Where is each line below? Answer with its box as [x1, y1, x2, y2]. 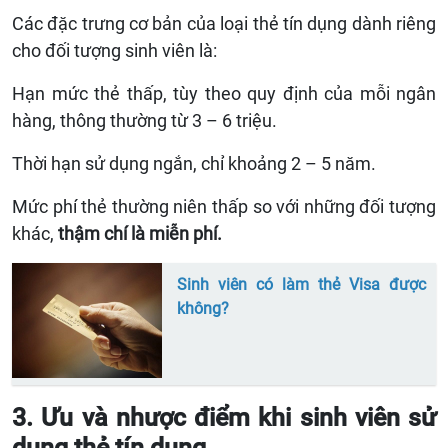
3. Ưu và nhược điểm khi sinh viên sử [12, 402, 436, 432]
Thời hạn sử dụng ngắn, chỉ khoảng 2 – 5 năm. [12, 152, 376, 174]
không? [177, 298, 229, 318]
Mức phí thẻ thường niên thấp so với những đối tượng [12, 195, 436, 217]
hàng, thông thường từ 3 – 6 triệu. [12, 109, 277, 131]
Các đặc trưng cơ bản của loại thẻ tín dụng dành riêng [12, 12, 436, 34]
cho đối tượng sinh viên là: [12, 39, 217, 61]
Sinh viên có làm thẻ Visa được [177, 274, 426, 294]
